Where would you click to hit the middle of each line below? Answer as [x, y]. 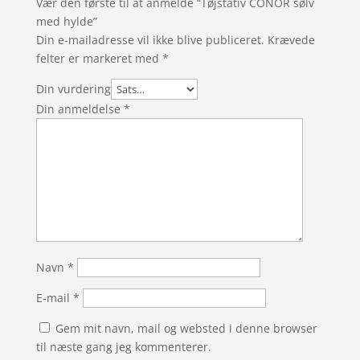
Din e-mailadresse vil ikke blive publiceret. [150, 40]
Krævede [291, 40]
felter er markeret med [99, 59]
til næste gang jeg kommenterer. [123, 347]
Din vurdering [73, 89]
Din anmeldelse [80, 109]
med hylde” [66, 22]
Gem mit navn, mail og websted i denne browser [186, 329]
